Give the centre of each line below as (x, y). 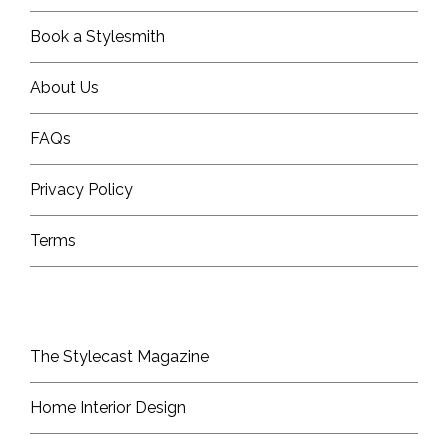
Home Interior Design (108, 408)
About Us (64, 88)
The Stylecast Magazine (119, 357)
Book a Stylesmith (97, 37)
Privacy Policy (81, 190)
